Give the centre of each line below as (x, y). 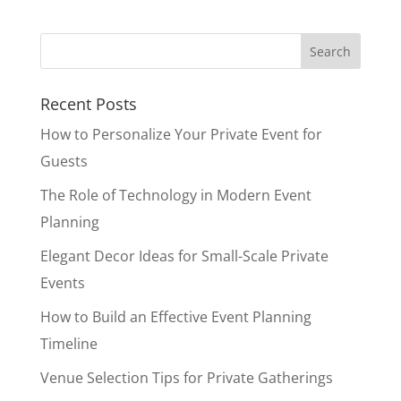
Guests (64, 161)
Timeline (68, 344)
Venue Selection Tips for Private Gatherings (186, 378)
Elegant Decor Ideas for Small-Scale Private (184, 256)
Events (62, 283)
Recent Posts (88, 104)
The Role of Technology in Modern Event (175, 195)
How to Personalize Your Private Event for (181, 134)
